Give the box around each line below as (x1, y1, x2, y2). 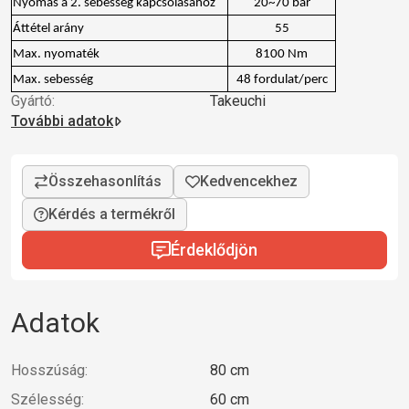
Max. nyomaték (13, 47, 100, 61)
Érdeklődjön (170, 240, 257, 260)
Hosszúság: (11, 361, 88, 379)
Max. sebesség (13, 72, 93, 87)
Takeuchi (209, 91, 266, 110)
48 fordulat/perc (236, 72, 328, 87)
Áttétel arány (13, 21, 84, 36)
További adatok (11, 111, 113, 130)
